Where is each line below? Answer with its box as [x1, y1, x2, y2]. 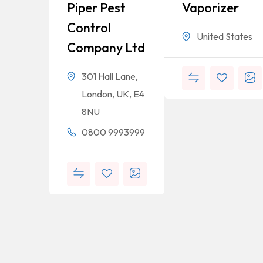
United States [197, 31, 252, 43]
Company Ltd [67, 39, 145, 56]
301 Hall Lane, [82, 70, 138, 83]
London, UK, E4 [82, 88, 144, 100]
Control [67, 19, 111, 36]
